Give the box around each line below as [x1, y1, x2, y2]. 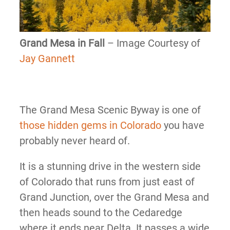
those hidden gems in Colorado [19, 119, 161, 131]
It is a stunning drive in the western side [19, 160, 201, 172]
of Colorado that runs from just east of [19, 175, 195, 188]
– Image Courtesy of [104, 36, 200, 49]
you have [161, 119, 204, 131]
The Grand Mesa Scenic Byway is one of [19, 103, 201, 116]
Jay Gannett [19, 52, 75, 65]
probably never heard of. [19, 134, 130, 147]
